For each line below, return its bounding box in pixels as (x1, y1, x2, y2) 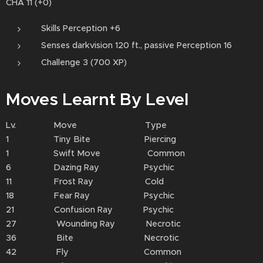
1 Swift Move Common (6, 148, 185, 159)
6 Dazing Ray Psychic (6, 162, 174, 173)
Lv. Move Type (6, 120, 167, 130)
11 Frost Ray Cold (6, 176, 164, 187)
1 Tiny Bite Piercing (6, 134, 176, 144)
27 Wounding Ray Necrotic (6, 218, 181, 229)
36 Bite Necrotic (6, 232, 181, 243)
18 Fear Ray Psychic (6, 190, 174, 201)
